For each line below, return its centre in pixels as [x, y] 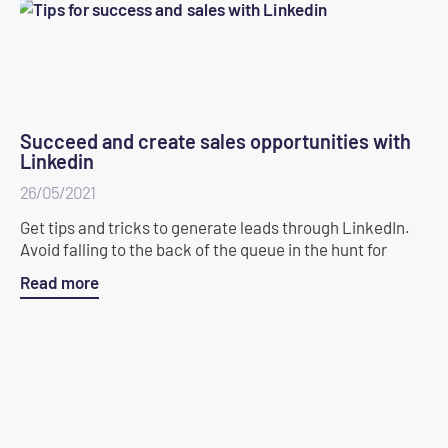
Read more [59, 281]
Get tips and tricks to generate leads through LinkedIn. [215, 226]
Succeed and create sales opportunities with [215, 140]
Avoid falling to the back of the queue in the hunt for [203, 248]
